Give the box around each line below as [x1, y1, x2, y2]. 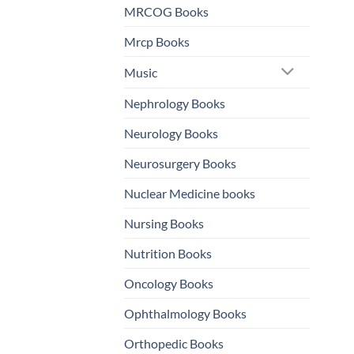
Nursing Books [124, 215, 204, 231]
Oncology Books [124, 275, 213, 291]
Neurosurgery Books [124, 155, 236, 171]
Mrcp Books [124, 34, 190, 50]
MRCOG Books [124, 4, 209, 20]
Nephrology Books [124, 95, 225, 111]
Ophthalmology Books [124, 305, 247, 321]
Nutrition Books [124, 245, 212, 261]
